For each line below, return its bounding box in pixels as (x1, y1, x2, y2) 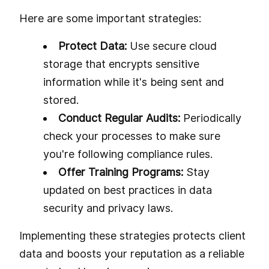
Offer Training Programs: (58, 165, 186, 178)
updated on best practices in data (43, 183, 212, 196)
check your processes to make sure (43, 129, 220, 142)
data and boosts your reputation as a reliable (19, 247, 244, 260)
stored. (43, 93, 79, 106)
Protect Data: (58, 39, 127, 52)
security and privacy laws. (43, 201, 173, 214)
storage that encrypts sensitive (43, 57, 199, 70)
